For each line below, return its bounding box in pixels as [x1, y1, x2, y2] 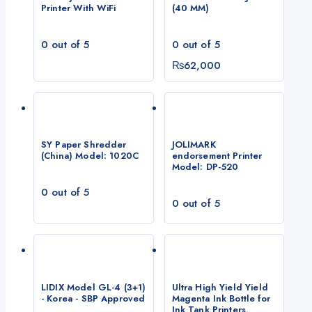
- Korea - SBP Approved [41, 291, 146, 305]
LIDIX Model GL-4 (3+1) [41, 280, 146, 294]
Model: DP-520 [171, 160, 239, 174]
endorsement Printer [171, 149, 263, 163]
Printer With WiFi [41, 1, 116, 15]
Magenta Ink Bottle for [171, 291, 270, 305]
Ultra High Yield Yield [171, 280, 268, 294]
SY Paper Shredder [41, 138, 127, 152]
